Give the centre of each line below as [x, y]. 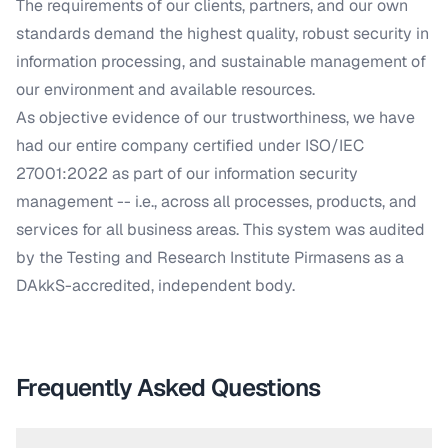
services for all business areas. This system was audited [220, 229]
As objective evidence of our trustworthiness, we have [215, 117]
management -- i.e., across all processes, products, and [216, 201]
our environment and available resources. [165, 89]
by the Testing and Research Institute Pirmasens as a [210, 257]
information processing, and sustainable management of [221, 61]
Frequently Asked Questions [168, 387]
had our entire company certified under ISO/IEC [190, 145]
